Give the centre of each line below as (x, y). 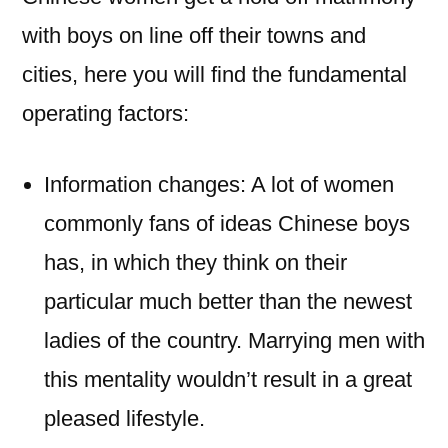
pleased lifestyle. (124, 418)
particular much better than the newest (228, 301)
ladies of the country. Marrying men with (234, 340)
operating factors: (105, 113)
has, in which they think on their (195, 262)
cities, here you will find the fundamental (214, 74)
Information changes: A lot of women (219, 184)
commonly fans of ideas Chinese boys (227, 223)
